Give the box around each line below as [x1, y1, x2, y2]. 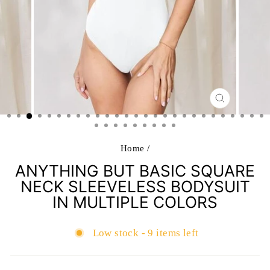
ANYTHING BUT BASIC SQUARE [15, 162, 255, 180]
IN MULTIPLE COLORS [52, 193, 218, 212]
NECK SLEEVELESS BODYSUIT [20, 177, 250, 196]
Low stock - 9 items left [92, 227, 199, 239]
